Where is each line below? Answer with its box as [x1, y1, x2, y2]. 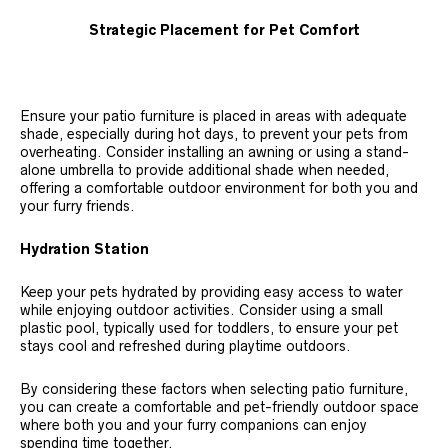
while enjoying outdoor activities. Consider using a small [20, 302, 383, 318]
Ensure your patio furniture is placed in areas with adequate [20, 108, 407, 124]
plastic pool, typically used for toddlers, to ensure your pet [20, 320, 398, 336]
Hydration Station [20, 241, 149, 257]
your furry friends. [20, 198, 135, 214]
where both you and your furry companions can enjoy [20, 417, 367, 433]
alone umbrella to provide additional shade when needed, [20, 162, 389, 178]
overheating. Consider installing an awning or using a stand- [20, 144, 409, 160]
